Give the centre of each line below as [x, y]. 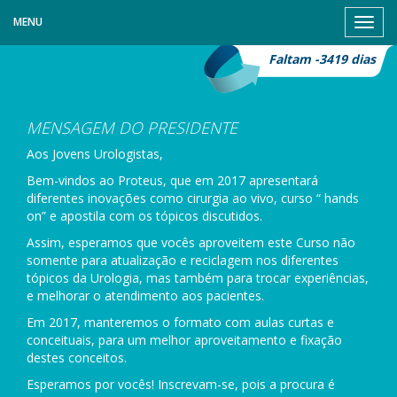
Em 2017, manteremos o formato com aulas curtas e [180, 322]
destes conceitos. [77, 358]
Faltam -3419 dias [322, 59]
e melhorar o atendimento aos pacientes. [145, 296]
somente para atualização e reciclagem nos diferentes [183, 260]
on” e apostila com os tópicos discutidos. [144, 216]
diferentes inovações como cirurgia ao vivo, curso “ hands [193, 198]
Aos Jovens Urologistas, [95, 154]
